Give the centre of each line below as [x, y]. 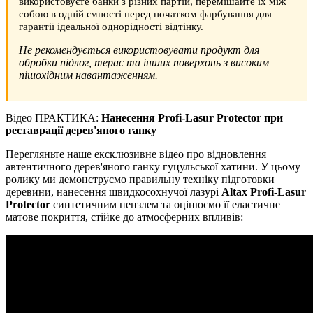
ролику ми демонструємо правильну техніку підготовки [140, 180]
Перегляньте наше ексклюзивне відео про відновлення [136, 154]
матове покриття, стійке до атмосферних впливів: [124, 217]
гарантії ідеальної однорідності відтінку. [111, 27]
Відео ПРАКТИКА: [53, 118]
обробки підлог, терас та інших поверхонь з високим [144, 63]
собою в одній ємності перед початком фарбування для [145, 14]
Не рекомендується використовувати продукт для [139, 50]
